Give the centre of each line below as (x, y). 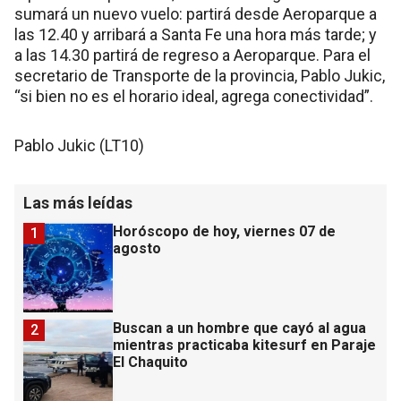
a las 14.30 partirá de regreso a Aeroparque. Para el (192, 55)
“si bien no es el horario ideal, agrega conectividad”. (194, 96)
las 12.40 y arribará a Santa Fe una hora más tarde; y (196, 34)
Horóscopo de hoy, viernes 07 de (224, 231)
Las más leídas (78, 203)
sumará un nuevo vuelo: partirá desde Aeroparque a (196, 14)
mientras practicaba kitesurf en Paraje (244, 345)
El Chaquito (150, 362)
